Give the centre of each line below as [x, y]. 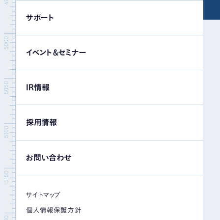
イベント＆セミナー [56, 52]
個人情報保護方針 [54, 210]
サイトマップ [43, 195]
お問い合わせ [49, 157]
